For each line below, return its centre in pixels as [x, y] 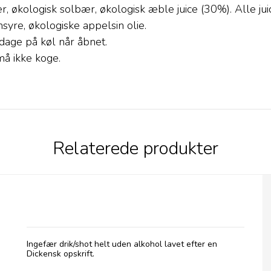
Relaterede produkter [135, 149]
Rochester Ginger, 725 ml [90, 189]
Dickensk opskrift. [61, 253]
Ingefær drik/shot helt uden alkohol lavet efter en [122, 244]
